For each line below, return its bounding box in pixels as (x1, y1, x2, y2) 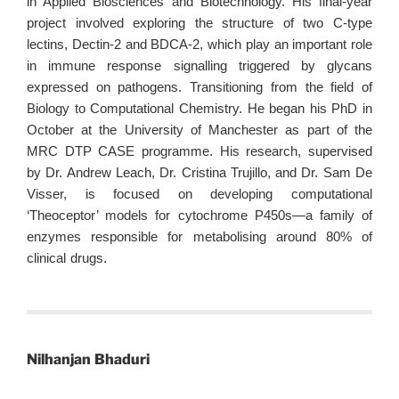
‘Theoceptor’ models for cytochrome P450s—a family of (27, 208, 372, 223)
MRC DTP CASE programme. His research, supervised (27, 143, 372, 159)
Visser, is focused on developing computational (27, 186, 372, 201)
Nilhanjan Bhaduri (27, 351, 150, 368)
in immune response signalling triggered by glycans (27, 58, 372, 73)
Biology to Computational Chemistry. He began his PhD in (27, 101, 372, 116)
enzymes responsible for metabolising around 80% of (27, 229, 372, 244)
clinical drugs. (27, 250, 107, 265)
